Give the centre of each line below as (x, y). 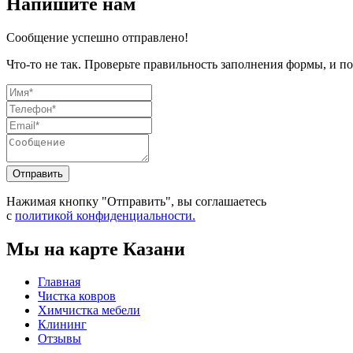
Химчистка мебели (89, 310)
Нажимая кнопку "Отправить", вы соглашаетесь (136, 201)
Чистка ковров (77, 296)
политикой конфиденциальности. (105, 215)
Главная (59, 282)
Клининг (62, 325)
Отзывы (59, 339)
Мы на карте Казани (96, 249)
